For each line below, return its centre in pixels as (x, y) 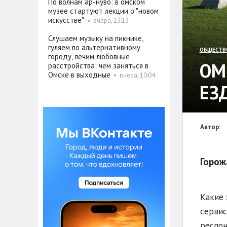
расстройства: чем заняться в (98, 66)
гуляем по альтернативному (94, 48)
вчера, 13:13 (111, 21)
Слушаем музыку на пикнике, (95, 39)
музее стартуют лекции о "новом (103, 11)
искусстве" (66, 20)
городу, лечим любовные (89, 57)
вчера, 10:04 (137, 75)
